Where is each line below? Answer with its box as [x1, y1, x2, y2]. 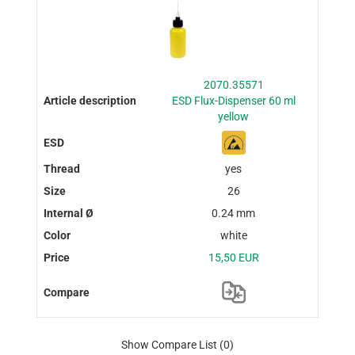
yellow [218, 109, 250, 123]
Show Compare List [120, 338, 217, 351]
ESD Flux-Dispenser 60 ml [171, 94, 296, 107]
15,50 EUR [208, 250, 259, 264]
